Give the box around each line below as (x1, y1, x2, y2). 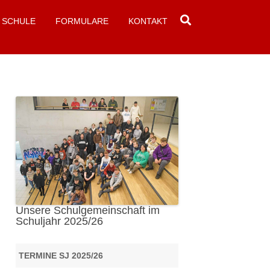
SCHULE (2, 16, 36, 26)
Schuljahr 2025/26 (15, 215, 103, 228)
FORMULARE (55, 16, 108, 26)
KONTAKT (128, 16, 168, 26)
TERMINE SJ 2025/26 (18, 251, 103, 261)
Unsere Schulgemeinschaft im (15, 204, 160, 217)
